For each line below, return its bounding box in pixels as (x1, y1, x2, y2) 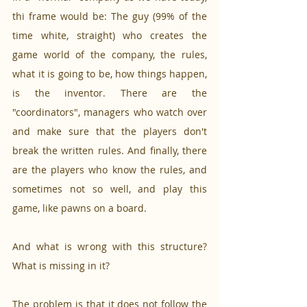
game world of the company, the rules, (12, 48, 207, 62)
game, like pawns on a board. (12, 201, 149, 215)
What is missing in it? (12, 259, 112, 273)
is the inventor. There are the (12, 86, 207, 100)
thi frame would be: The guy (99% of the (12, 10, 207, 23)
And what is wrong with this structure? (12, 240, 207, 254)
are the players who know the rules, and (12, 163, 207, 177)
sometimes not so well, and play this (12, 182, 207, 196)
